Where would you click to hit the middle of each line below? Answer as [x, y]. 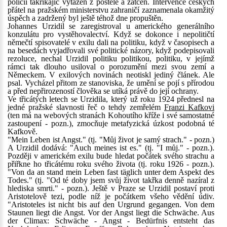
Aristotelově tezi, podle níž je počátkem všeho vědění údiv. [111, 196]
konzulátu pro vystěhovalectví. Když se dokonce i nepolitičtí [111, 34]
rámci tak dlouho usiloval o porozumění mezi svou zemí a [111, 67]
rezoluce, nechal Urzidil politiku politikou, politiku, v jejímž [111, 59]
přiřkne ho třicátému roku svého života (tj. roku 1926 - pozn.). [111, 164]
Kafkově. [23, 131]
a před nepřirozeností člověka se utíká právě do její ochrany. [103, 91]
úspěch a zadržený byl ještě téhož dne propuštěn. [85, 18]
